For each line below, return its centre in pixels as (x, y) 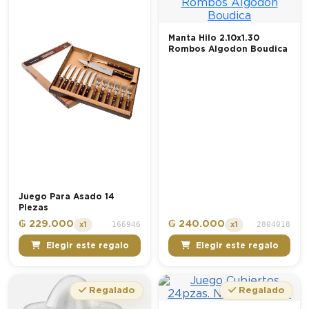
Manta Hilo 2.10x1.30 (214, 38)
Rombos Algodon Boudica (228, 49)
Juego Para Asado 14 (67, 197)
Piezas (33, 208)
